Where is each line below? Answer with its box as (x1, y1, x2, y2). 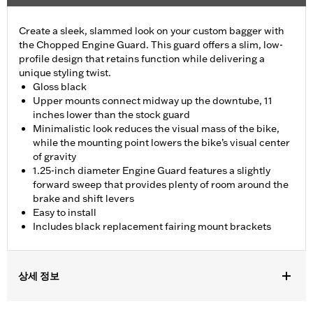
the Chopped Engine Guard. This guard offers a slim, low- (19, 38, 283, 52)
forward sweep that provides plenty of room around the (33, 178, 289, 191)
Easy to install (33, 206, 96, 219)
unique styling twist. (19, 66, 111, 80)
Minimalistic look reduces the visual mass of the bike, (33, 122, 279, 136)
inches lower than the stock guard (33, 108, 190, 122)
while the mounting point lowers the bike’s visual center (33, 136, 290, 150)
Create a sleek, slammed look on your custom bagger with (19, 24, 284, 38)
